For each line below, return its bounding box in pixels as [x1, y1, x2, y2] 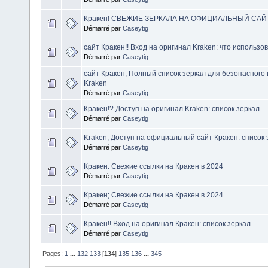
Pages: [42, 249, 65, 257]
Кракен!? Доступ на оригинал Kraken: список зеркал [84, 104, 260, 113]
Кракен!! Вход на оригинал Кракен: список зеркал [84, 219, 251, 228]
